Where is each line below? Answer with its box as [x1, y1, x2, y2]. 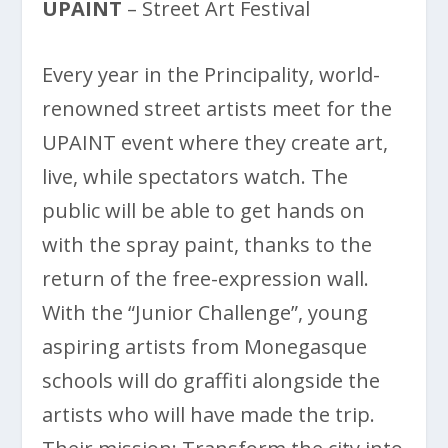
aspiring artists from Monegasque [42, 333, 368, 361]
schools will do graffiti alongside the [42, 367, 381, 395]
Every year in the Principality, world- [42, 61, 381, 89]
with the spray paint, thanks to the [42, 231, 373, 259]
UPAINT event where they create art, [42, 129, 389, 157]
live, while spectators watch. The [42, 163, 349, 191]
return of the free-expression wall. [42, 265, 370, 293]
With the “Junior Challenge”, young [42, 299, 369, 327]
